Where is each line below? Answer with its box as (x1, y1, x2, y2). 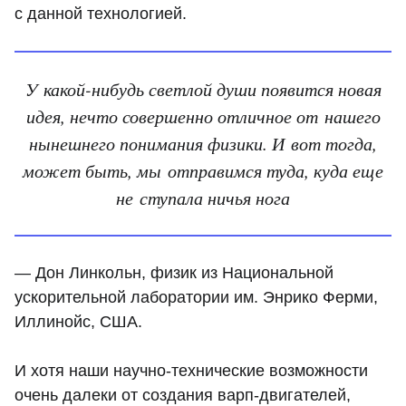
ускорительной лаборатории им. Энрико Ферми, (14, 287, 378, 306)
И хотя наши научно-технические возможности (14, 361, 368, 380)
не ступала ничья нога (116, 185, 290, 210)
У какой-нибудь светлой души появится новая (24, 76, 382, 101)
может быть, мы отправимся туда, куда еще (23, 158, 383, 183)
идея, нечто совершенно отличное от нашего (25, 103, 381, 129)
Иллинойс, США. (14, 312, 142, 331)
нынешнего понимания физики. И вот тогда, (29, 130, 377, 156)
